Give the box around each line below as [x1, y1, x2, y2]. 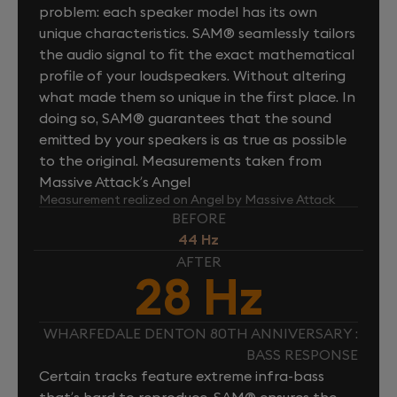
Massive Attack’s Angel [39, 172, 191, 191]
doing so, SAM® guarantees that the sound [39, 108, 331, 127]
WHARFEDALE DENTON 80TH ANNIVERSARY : [43, 323, 358, 342]
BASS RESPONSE [246, 345, 358, 363]
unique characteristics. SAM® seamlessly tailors [39, 23, 355, 42]
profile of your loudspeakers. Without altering [39, 66, 346, 84]
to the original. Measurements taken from [39, 151, 322, 169]
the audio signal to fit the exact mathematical [39, 44, 354, 63]
